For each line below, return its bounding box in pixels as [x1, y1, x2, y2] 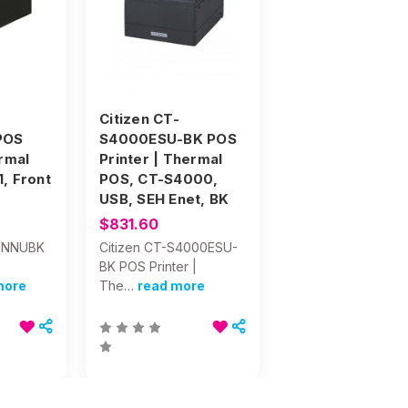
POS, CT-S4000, [99, 169, 219, 188]
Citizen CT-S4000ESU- [99, 239, 238, 255]
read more [138, 277, 205, 293]
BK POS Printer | [99, 258, 197, 274]
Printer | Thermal [99, 149, 223, 168]
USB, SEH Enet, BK [99, 189, 229, 208]
